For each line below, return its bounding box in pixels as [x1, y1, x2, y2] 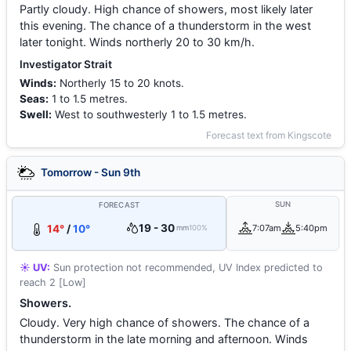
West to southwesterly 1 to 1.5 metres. [52, 108, 247, 121]
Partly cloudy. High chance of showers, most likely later [20, 2, 313, 16]
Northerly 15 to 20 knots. [60, 77, 184, 89]
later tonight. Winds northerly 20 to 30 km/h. [20, 35, 255, 49]
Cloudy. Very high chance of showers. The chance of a [20, 316, 309, 329]
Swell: [20, 108, 52, 121]
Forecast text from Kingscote [206, 129, 331, 141]
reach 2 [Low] [20, 277, 86, 288]
